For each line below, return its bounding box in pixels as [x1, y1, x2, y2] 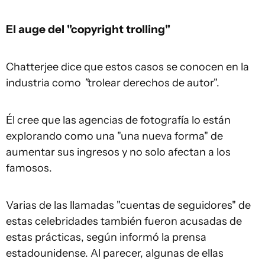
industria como [6, 76, 83, 90]
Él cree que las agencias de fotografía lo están [6, 114, 231, 127]
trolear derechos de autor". [88, 76, 219, 90]
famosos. [6, 161, 52, 175]
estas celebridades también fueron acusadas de [6, 215, 242, 228]
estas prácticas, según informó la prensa [6, 231, 206, 244]
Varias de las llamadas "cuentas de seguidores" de [6, 199, 251, 212]
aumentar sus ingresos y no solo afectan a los [6, 146, 231, 159]
